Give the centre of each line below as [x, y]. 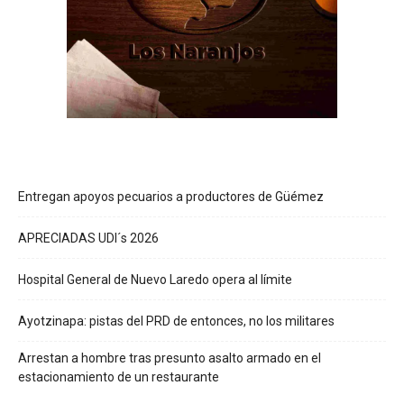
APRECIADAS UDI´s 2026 [88, 239]
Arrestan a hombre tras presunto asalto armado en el [170, 358]
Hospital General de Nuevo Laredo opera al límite [155, 280]
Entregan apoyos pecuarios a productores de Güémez [171, 197]
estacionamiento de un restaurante [119, 377]
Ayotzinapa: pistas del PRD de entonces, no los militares [176, 321]
